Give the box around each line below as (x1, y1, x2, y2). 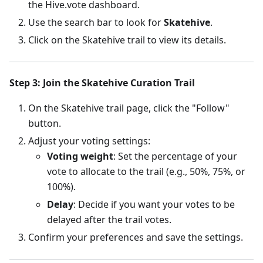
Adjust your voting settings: (28, 134, 150, 147)
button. (28, 117, 61, 130)
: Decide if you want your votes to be (73, 198, 235, 211)
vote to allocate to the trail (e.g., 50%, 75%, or (47, 165, 245, 178)
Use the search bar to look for (28, 16, 164, 29)
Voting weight (47, 150, 113, 163)
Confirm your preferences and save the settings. (28, 231, 243, 244)
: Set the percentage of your (113, 150, 237, 163)
